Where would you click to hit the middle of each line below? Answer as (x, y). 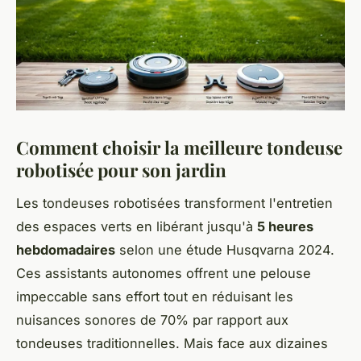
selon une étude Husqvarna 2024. (225, 249)
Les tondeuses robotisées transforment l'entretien (174, 203)
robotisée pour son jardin (121, 170)
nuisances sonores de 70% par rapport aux (152, 320)
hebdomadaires (66, 249)
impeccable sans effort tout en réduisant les (155, 296)
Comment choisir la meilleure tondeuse (179, 147)
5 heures (285, 226)
